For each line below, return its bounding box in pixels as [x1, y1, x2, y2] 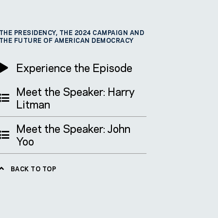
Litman [16, 96, 50, 111]
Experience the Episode [16, 59, 132, 74]
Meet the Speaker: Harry [16, 83, 135, 98]
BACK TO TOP [9, 164, 56, 173]
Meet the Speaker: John [16, 120, 130, 135]
